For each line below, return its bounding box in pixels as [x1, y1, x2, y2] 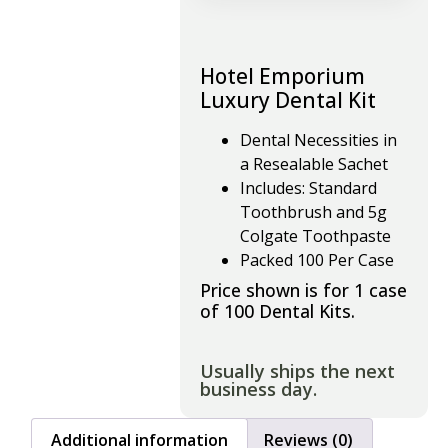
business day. [200, 377, 317, 401]
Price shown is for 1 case [200, 278, 407, 302]
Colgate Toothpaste [240, 225, 391, 247]
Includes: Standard [240, 177, 377, 199]
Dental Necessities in [240, 129, 397, 151]
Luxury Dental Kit [200, 86, 376, 114]
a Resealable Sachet [240, 153, 388, 175]
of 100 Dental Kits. [200, 299, 355, 323]
